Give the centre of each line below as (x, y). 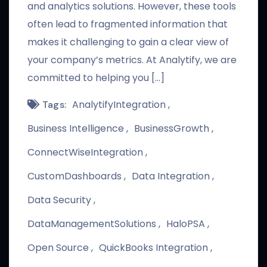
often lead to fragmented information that (128, 24)
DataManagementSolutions (93, 224)
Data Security (60, 200)
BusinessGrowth (173, 128)
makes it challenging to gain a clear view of (128, 42)
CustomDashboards (76, 176)
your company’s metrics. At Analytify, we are (132, 60)
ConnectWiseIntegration (86, 152)
